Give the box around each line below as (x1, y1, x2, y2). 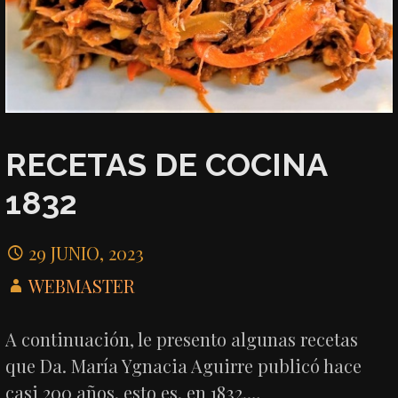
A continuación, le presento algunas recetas (5, 327, 359, 352)
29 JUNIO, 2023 (28, 241, 145, 266)
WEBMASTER (28, 274, 136, 298)
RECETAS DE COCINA (5, 145, 328, 183)
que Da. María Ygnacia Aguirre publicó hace (5, 354, 362, 378)
